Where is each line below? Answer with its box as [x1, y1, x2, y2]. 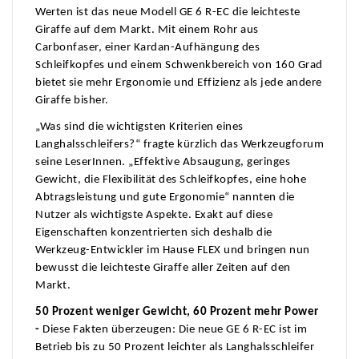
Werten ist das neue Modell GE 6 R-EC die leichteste [35, 6, 301, 19]
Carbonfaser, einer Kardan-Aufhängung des [35, 42, 260, 54]
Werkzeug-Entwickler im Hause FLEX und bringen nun [35, 244, 310, 257]
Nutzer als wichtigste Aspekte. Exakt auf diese [35, 209, 272, 222]
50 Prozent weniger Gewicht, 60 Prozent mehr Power [35, 306, 319, 319]
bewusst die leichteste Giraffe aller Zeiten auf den [35, 262, 291, 275]
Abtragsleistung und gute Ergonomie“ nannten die [35, 192, 295, 204]
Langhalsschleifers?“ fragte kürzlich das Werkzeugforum [35, 139, 324, 151]
